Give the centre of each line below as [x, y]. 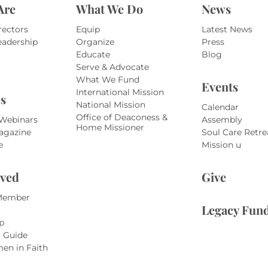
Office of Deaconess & [121, 117]
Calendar [220, 107]
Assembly [222, 119]
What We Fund [107, 79]
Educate [93, 54]
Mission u [222, 144]
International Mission [120, 92]
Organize [95, 42]
